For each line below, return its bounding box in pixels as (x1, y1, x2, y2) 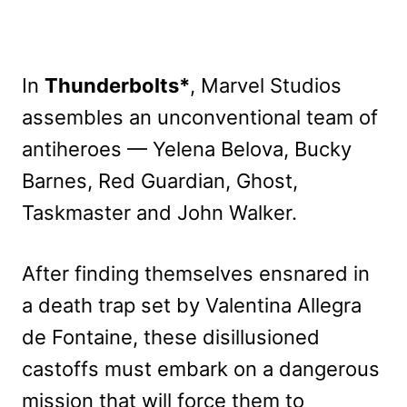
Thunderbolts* (45, 74, 190, 98)
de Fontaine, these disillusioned (22, 325, 320, 350)
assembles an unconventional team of (22, 105, 378, 130)
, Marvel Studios (190, 74, 342, 98)
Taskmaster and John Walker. (22, 201, 297, 225)
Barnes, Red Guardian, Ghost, (22, 169, 298, 194)
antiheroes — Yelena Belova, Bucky (22, 137, 352, 162)
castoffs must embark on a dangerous (22, 357, 380, 382)
